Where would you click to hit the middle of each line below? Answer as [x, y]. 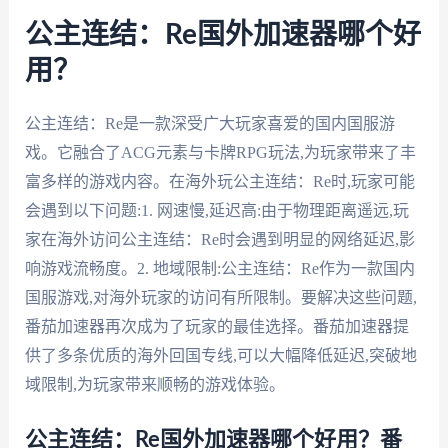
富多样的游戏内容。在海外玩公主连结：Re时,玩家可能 [219, 182]
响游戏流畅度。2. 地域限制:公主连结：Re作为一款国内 [219, 269]
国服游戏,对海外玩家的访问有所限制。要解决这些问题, [220, 298]
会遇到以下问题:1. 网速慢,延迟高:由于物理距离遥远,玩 [216, 211]
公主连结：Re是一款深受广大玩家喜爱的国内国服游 [209, 124]
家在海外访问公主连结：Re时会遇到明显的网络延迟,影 [219, 240]
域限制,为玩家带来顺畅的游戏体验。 [154, 385]
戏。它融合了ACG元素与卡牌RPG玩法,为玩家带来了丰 [220, 153]
